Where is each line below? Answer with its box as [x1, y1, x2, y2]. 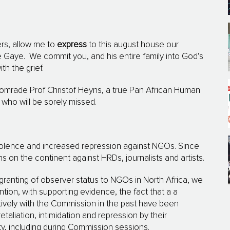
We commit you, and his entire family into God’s [29, 52, 203, 62]
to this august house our [87, 41, 179, 50]
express [57, 41, 87, 50]
